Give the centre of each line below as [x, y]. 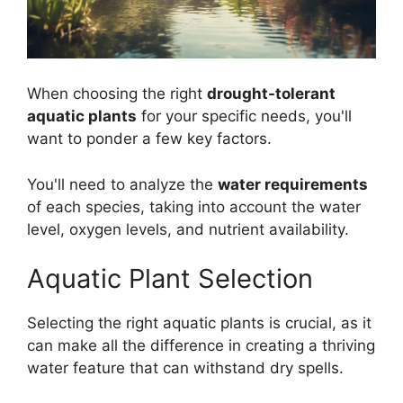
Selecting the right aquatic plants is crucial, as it [199, 323]
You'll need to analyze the [122, 184]
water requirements [293, 184]
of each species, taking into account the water [194, 206]
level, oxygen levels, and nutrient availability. [188, 229]
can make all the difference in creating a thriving [201, 346]
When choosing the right [117, 94]
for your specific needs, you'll [244, 116]
